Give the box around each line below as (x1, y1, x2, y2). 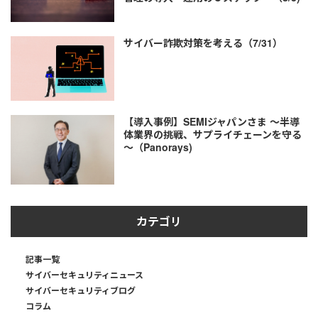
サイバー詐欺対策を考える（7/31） (123, 35, 283, 50)
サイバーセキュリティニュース (25, 268, 143, 282)
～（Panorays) (123, 140, 192, 155)
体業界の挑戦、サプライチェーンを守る (123, 127, 302, 142)
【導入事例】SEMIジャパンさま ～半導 (123, 114, 300, 129)
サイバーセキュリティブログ (25, 284, 136, 297)
